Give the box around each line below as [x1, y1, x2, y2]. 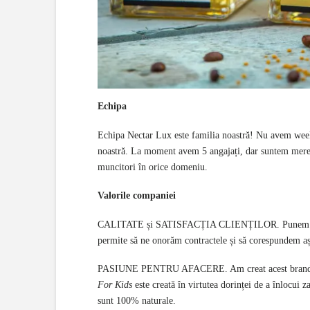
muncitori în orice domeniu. [97, 161, 208, 172]
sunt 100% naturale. [97, 295, 176, 306]
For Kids [97, 279, 132, 290]
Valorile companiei [97, 190, 176, 201]
